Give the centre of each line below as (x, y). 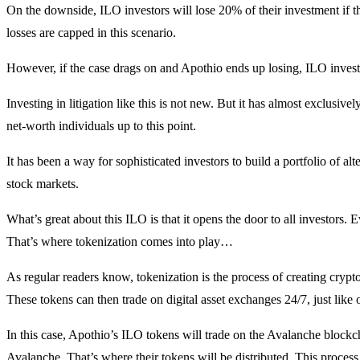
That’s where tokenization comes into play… (120, 241)
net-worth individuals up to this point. (101, 125)
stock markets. (43, 183)
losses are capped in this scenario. (91, 32)
